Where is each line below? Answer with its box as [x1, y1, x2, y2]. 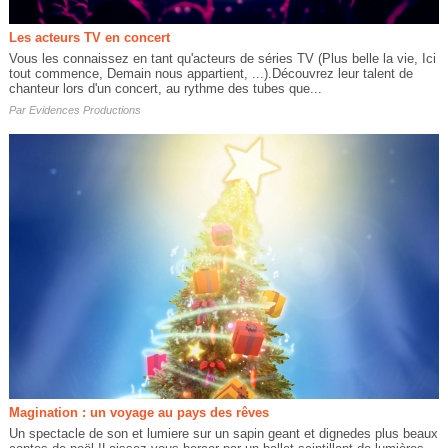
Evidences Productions [28, 103, 141, 116]
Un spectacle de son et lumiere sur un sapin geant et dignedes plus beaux [8, 425, 438, 441]
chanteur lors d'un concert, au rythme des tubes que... [8, 80, 322, 96]
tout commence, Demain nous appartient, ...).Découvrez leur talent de [8, 65, 413, 81]
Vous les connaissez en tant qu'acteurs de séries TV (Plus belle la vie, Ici [8, 50, 436, 66]
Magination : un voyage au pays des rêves [8, 404, 269, 420]
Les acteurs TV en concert [8, 29, 170, 45]
